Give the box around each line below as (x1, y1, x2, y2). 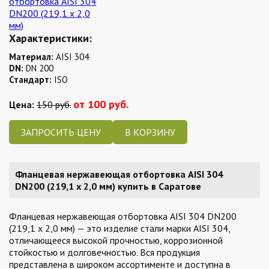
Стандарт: (9, 74, 52, 85)
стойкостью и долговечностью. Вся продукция (9, 246, 200, 258)
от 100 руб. (73, 97, 128, 111)
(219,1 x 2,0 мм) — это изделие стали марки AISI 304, (9, 222, 230, 234)
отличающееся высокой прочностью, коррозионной (9, 234, 223, 246)
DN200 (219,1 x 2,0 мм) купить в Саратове (15, 180, 201, 192)
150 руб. (37, 98, 71, 110)
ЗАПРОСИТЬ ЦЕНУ (21, 126, 101, 138)
